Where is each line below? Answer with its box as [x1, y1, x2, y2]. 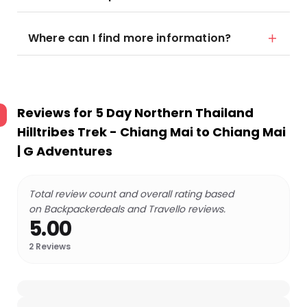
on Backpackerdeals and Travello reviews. [29, 202, 225, 216]
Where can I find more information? [28, 30, 232, 46]
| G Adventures [17, 143, 112, 160]
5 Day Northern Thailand [95, 104, 254, 121]
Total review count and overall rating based [29, 187, 234, 201]
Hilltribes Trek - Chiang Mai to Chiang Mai [17, 123, 286, 140]
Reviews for [17, 104, 95, 121]
